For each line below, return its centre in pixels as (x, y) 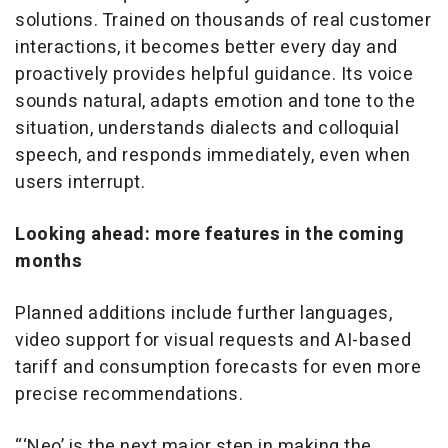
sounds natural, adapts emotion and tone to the (215, 102)
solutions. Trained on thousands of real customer (223, 21)
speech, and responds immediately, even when (213, 156)
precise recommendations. (129, 395)
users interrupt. (80, 183)
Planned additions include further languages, (203, 314)
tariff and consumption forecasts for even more (218, 368)
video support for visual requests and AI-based (213, 341)
